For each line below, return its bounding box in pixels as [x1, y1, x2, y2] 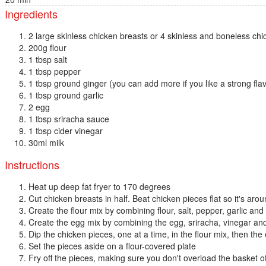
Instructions [5, 156, 59, 172]
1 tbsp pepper [28, 65, 81, 77]
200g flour [28, 41, 66, 53]
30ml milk [28, 136, 64, 148]
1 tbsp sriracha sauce [28, 112, 109, 125]
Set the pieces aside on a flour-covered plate [28, 239, 196, 252]
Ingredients [5, 5, 58, 21]
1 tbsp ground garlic [28, 88, 103, 101]
